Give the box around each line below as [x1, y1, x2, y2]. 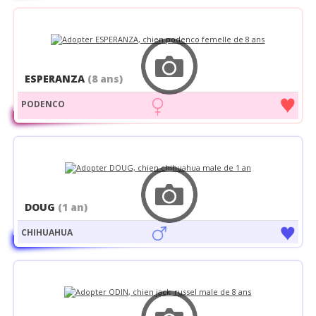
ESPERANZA [24, 72, 87, 86]
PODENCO [20, 98, 65, 111]
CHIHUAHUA [20, 226, 73, 238]
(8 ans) [87, 72, 123, 86]
